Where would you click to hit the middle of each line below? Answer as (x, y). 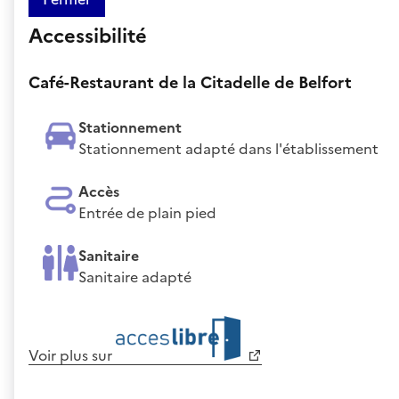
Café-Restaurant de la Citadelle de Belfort (190, 82)
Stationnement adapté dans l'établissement (228, 148)
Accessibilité (88, 36)
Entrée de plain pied (147, 212)
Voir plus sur (72, 355)
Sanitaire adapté (135, 277)
